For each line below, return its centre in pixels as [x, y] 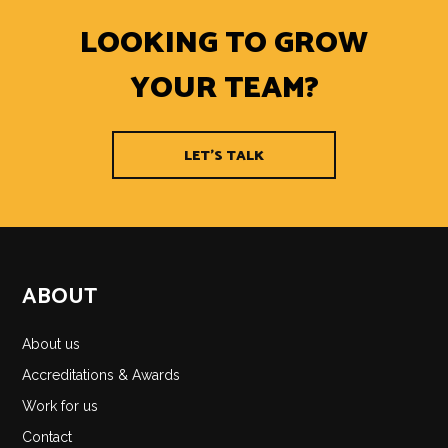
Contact [47, 436]
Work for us [60, 405]
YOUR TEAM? [224, 88]
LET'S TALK [224, 156]
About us [51, 343]
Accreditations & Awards [101, 374]
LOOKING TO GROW [224, 43]
